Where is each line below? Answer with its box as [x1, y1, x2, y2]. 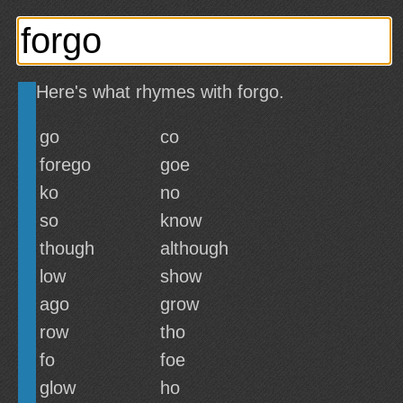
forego [40, 155, 91, 175]
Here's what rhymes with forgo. [36, 82, 284, 102]
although [160, 238, 228, 258]
